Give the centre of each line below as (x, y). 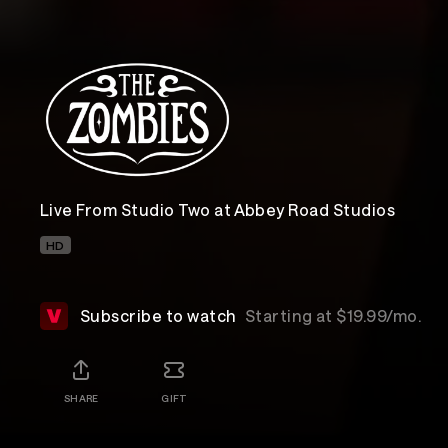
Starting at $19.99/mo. (333, 315)
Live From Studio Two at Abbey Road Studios (218, 209)
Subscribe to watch (158, 315)
